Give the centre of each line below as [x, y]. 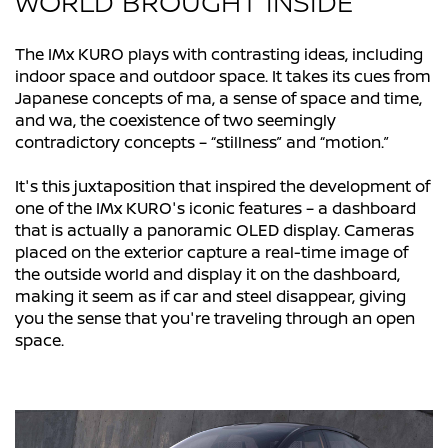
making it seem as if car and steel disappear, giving [210, 296]
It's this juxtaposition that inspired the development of [222, 186]
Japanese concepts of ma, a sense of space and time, [218, 98]
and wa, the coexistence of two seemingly [175, 120]
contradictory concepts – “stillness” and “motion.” [202, 142]
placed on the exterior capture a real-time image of [211, 252]
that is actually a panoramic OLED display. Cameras [214, 230]
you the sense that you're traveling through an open [215, 318]
